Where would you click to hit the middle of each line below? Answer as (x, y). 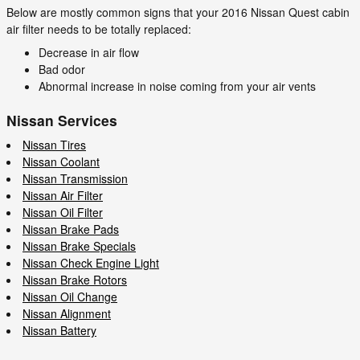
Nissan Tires (54, 145)
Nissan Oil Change (70, 297)
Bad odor (62, 69)
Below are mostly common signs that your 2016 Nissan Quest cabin (178, 12)
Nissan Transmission (75, 178)
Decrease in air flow (89, 52)
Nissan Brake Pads (71, 229)
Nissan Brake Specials (79, 246)
